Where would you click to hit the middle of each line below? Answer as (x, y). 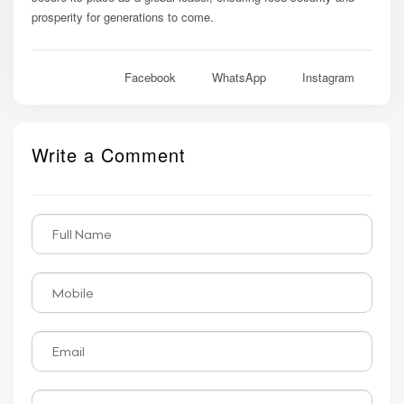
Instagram (328, 77)
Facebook (150, 77)
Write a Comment (109, 154)
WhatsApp (239, 77)
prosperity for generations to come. (123, 16)
